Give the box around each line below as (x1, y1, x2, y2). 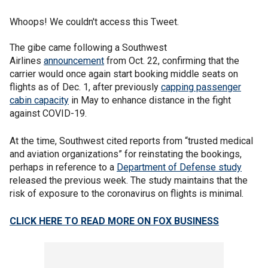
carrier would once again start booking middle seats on (10, 68, 238, 80)
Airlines (10, 54, 44, 66)
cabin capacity (10, 94, 69, 106)
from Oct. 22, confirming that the (104, 54, 239, 66)
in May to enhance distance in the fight (69, 94, 231, 106)
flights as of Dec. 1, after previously (10, 81, 161, 93)
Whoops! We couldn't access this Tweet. (10, 16, 179, 28)
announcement (44, 54, 104, 66)
